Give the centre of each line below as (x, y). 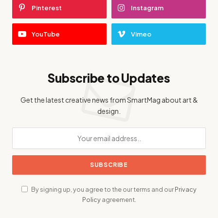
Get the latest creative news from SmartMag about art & (109, 100)
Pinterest (47, 8)
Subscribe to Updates (109, 78)
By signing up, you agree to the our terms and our (102, 190)
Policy (91, 200)
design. (109, 111)
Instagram (147, 8)
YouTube (46, 34)
